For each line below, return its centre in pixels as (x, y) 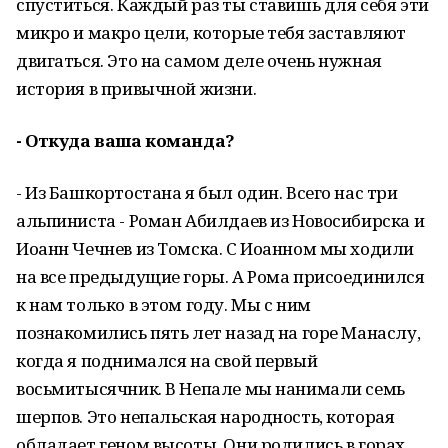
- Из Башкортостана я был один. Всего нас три (207, 192)
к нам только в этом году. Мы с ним (163, 304)
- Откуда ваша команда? (125, 140)
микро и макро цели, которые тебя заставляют (211, 32)
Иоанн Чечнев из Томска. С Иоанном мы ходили (215, 248)
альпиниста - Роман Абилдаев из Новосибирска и (220, 220)
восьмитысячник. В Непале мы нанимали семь (210, 388)
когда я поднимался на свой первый (167, 360)
